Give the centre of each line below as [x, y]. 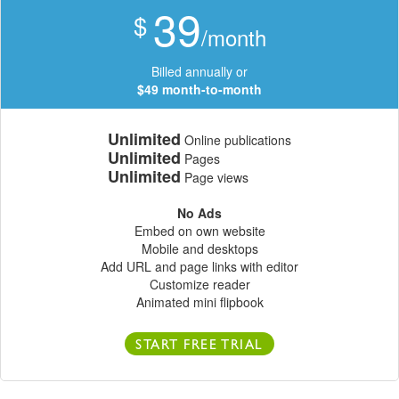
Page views [215, 178]
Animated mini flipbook [199, 302]
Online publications [236, 140]
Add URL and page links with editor [199, 267]
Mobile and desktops [199, 249]
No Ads [199, 213]
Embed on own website [199, 231]
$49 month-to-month [199, 90]
